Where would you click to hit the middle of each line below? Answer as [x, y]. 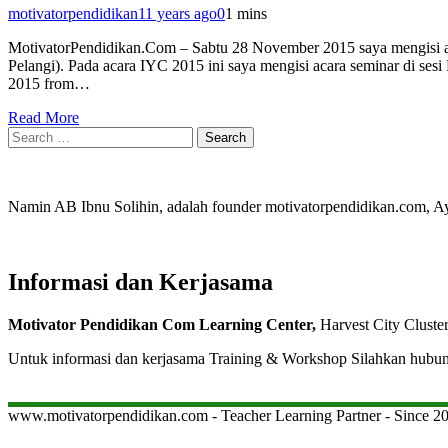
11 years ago [177, 13]
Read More [43, 117]
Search [28, 134]
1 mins [246, 13]
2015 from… [49, 83]
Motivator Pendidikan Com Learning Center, [162, 325]
